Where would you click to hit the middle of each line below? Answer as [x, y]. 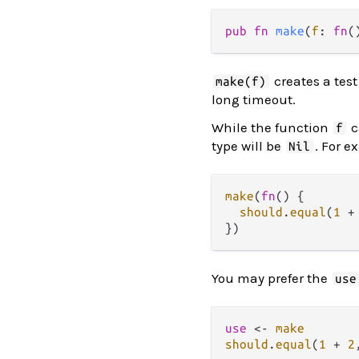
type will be [248, 146]
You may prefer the [271, 278]
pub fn [250, 31]
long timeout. [254, 99]
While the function [272, 127]
